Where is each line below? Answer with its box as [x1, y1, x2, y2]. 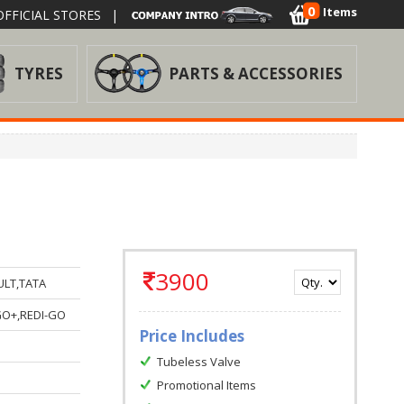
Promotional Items [156, 377, 256, 393]
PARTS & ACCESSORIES [169, 63, 343, 84]
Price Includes [138, 326, 244, 346]
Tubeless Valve [156, 353, 241, 370]
